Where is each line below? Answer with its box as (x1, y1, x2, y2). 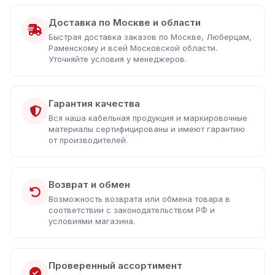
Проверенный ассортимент (48, 260, 182, 271)
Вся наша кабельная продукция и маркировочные (48, 113, 247, 123)
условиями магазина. (48, 216, 135, 226)
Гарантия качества (48, 98, 140, 109)
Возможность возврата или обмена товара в (48, 194, 230, 204)
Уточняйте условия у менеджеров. (48, 54, 187, 64)
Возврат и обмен (48, 179, 130, 190)
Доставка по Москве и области (48, 17, 201, 28)
